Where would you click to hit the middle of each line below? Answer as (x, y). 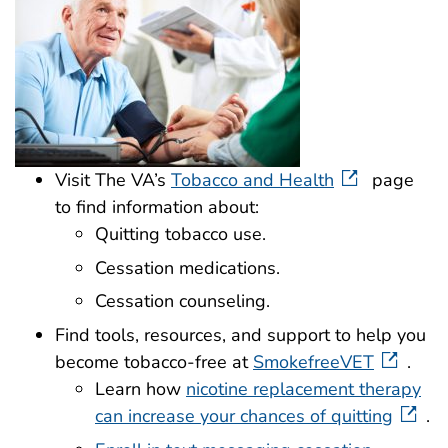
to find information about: (157, 206)
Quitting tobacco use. (180, 233)
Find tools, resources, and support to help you (240, 335)
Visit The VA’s (113, 179)
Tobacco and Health (252, 179)
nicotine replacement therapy (303, 389)
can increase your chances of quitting (244, 416)
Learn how (140, 389)
